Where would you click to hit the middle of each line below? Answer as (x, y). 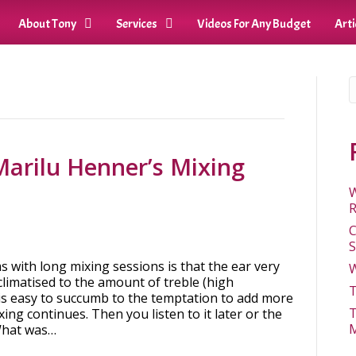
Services (137, 24)
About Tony (47, 24)
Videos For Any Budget (254, 24)
